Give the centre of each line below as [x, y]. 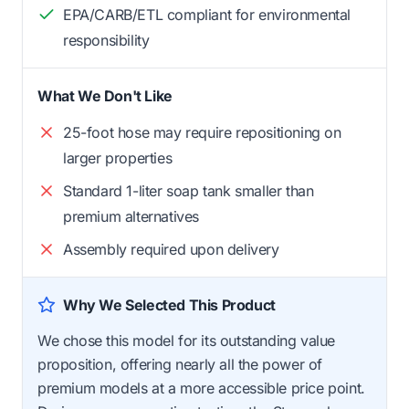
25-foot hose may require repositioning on [202, 132]
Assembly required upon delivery [171, 249]
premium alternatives [131, 216]
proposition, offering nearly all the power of [180, 364]
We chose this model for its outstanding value [187, 340]
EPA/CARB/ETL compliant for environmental [207, 14]
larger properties [118, 157]
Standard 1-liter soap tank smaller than [189, 190]
